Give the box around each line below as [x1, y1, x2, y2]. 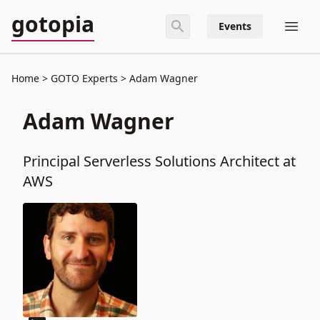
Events [219, 19, 251, 33]
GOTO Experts [48, 71, 121, 85]
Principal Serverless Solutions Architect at [23, 151, 296, 171]
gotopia [11, 9, 94, 39]
